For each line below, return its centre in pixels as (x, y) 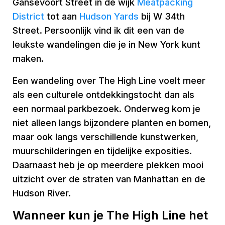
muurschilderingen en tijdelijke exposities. (102, 151)
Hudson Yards (109, 16)
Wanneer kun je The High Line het (110, 215)
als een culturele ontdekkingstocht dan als (103, 95)
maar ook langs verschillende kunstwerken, (105, 137)
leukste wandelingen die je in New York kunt (106, 44)
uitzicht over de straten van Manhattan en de (109, 179)
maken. (28, 59)
